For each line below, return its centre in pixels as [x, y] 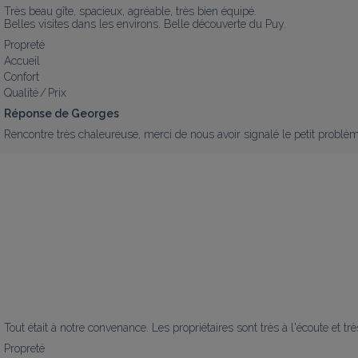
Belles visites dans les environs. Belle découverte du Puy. [145, 24]
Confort [22, 77]
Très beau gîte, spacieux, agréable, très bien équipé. [132, 11]
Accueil [22, 61]
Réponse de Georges [62, 113]
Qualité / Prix [35, 93]
